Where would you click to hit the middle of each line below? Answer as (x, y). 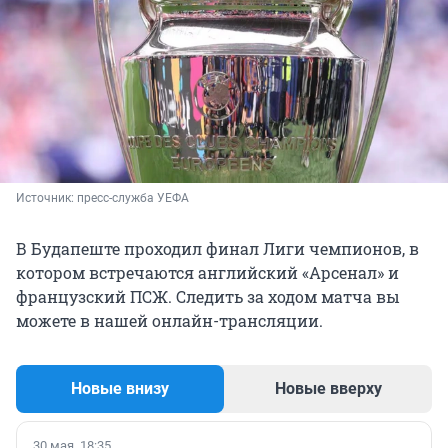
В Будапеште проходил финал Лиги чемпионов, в (217, 248)
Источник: (46, 197)
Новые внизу (120, 388)
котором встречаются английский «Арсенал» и (207, 272)
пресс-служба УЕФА (133, 197)
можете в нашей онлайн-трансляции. (169, 320)
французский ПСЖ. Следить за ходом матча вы (208, 296)
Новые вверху (328, 388)
